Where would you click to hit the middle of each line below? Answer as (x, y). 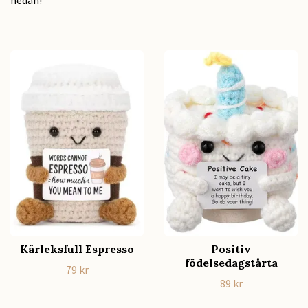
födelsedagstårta (231, 263)
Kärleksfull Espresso (77, 249)
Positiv (231, 249)
